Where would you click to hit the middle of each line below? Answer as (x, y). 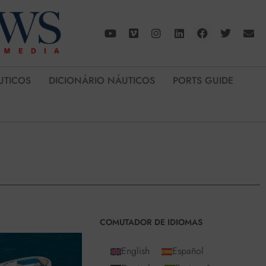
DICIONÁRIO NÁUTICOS (102, 81)
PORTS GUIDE (203, 81)
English (135, 251)
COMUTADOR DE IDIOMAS (151, 222)
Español (188, 251)
